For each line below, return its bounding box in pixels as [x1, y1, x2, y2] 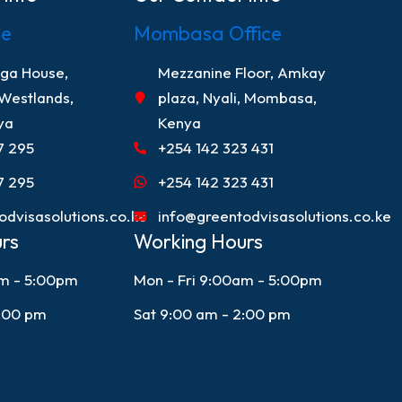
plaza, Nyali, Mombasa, [158, 87, 318, 107]
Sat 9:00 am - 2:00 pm [133, 303, 291, 323]
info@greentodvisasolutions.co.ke [158, 205, 392, 225]
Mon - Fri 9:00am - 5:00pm [133, 269, 322, 289]
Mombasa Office [133, 21, 282, 47]
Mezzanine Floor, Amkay [158, 62, 327, 82]
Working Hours [133, 228, 263, 254]
